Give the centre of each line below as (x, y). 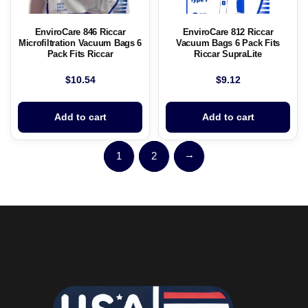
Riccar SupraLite (228, 54)
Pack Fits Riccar (80, 54)
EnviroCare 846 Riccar (80, 32)
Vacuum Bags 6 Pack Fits (228, 43)
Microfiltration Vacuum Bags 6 (80, 43)
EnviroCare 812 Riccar (228, 32)
